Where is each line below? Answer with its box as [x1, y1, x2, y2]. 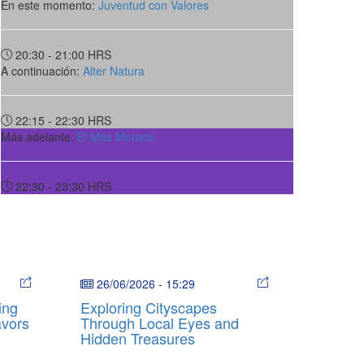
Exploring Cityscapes [80, 296, 217, 318]
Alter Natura [83, 62, 145, 79]
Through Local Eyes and [80, 311, 239, 333]
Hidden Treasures [80, 327, 195, 349]
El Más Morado [77, 128, 155, 145]
